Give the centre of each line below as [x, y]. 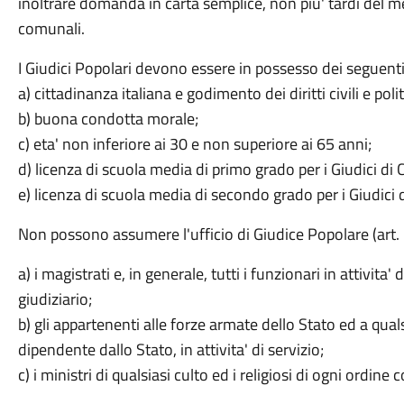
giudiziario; [55, 299]
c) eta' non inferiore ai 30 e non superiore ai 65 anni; [194, 144]
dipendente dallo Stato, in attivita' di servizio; [170, 349]
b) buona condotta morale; [108, 119]
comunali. [51, 28]
